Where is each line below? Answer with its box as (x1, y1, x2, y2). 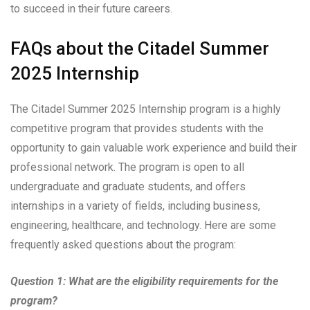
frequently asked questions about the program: (10, 238, 236, 252)
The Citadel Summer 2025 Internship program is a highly (10, 102, 281, 116)
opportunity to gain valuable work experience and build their (10, 141, 297, 155)
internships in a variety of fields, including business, (10, 199, 260, 213)
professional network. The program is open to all (10, 161, 244, 174)
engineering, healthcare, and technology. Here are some (10, 219, 276, 232)
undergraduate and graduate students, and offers (10, 180, 246, 194)
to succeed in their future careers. (10, 2, 172, 16)
